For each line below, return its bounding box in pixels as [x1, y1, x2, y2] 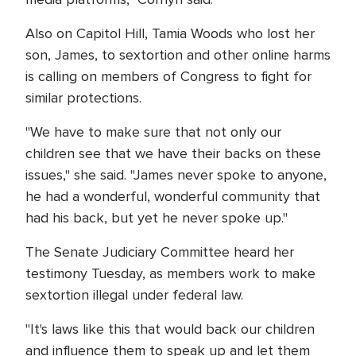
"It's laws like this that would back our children [25, 320, 315, 338]
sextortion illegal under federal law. [25, 286, 243, 304]
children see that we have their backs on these [25, 145, 321, 162]
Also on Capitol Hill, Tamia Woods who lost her [25, 25, 315, 42]
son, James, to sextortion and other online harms [25, 46, 331, 64]
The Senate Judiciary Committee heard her [25, 243, 294, 261]
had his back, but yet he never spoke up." [25, 209, 288, 226]
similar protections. [25, 89, 149, 106]
